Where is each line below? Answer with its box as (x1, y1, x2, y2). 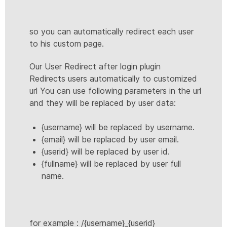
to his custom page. (29, 38, 104, 49)
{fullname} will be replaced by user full (42, 158, 181, 169)
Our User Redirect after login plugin (29, 61, 161, 71)
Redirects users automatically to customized (29, 73, 197, 84)
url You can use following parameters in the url (29, 85, 201, 96)
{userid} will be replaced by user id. (42, 146, 170, 157)
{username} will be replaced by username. (42, 122, 195, 132)
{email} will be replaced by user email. (42, 134, 179, 144)
